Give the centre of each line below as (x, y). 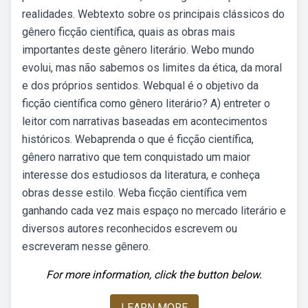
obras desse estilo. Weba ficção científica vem (134, 193)
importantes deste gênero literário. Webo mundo (138, 50)
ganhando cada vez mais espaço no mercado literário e (154, 211)
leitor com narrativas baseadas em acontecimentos (145, 121)
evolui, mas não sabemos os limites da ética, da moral (152, 68)
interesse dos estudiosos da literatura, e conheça (141, 175)
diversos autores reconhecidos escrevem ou (130, 229)
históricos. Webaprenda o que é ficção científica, (138, 139)
